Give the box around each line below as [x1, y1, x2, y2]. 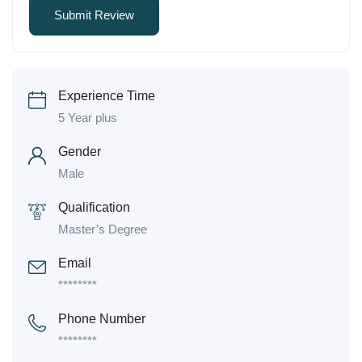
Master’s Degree [58, 222, 147, 237]
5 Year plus [58, 111, 117, 125]
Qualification [58, 200, 130, 215]
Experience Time [58, 89, 155, 103]
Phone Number [58, 312, 145, 326]
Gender [58, 145, 101, 159]
